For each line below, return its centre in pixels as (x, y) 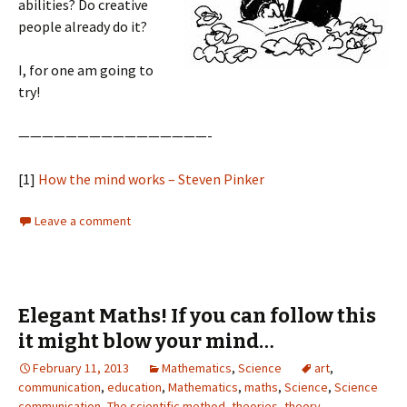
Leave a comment (83, 221)
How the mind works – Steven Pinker (151, 179)
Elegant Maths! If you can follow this (197, 316)
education (134, 387)
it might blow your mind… (146, 341)
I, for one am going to (86, 70)
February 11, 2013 (81, 368)
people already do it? (83, 26)
